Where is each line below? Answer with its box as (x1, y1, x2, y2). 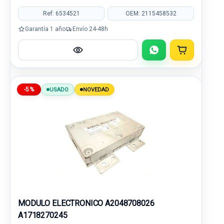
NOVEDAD (82, 86, 109, 93)
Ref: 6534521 (42, 9, 80, 17)
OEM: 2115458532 (125, 9, 176, 17)
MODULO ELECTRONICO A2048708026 (18, 198, 154, 208)
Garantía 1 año (25, 25, 65, 32)
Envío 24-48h (72, 25, 108, 32)
